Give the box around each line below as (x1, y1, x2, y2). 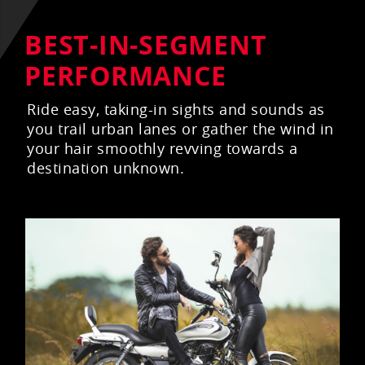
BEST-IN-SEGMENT (24, 27, 267, 64)
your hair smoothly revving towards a (27, 139, 297, 159)
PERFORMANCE (24, 58, 226, 95)
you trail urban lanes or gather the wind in (27, 119, 334, 139)
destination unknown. (27, 158, 184, 178)
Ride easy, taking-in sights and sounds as (27, 99, 325, 120)
